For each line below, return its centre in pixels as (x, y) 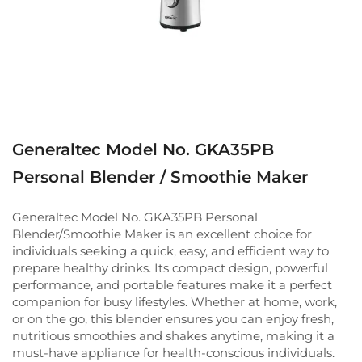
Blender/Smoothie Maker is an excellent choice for (162, 234)
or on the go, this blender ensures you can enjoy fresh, (173, 318)
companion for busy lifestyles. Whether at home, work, (175, 301)
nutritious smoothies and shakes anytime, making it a (173, 335)
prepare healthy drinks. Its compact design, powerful (170, 267)
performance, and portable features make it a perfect (172, 284)
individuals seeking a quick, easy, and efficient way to (170, 250)
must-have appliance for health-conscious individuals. (173, 352)
